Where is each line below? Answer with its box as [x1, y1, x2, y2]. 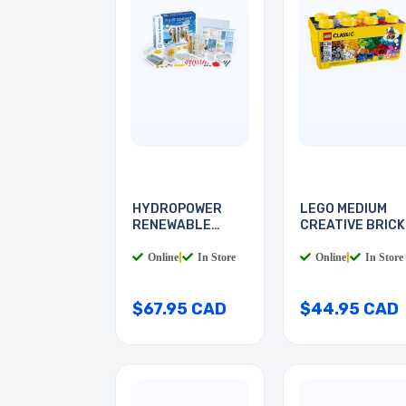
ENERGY [132, 234, 185, 250]
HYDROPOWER [132, 201, 222, 217]
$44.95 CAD [300, 299, 399, 320]
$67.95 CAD [132, 299, 227, 320]
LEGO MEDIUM [300, 201, 387, 217]
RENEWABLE [132, 217, 211, 234]
